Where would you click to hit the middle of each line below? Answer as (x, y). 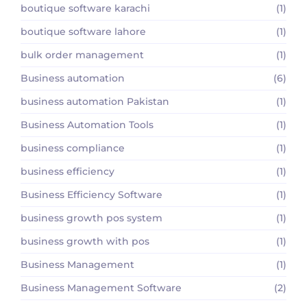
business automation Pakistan (95, 101)
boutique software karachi (85, 8)
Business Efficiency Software (91, 194)
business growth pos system (91, 218)
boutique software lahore (83, 31)
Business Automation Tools (87, 124)
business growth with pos (85, 241)
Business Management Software (101, 287)
